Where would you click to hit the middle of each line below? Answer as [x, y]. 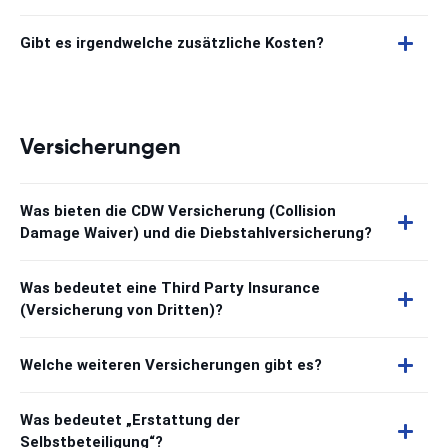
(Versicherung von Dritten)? [121, 310]
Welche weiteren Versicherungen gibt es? [171, 365]
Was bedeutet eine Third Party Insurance [170, 288]
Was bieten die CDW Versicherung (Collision [178, 211]
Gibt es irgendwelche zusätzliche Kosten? [172, 43]
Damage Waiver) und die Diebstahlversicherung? [196, 233]
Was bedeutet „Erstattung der [130, 420]
